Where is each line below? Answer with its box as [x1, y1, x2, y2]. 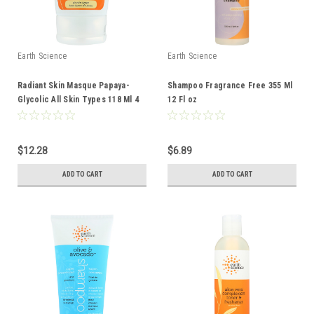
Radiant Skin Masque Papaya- [18, 80, 130, 90]
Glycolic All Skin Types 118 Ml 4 [18, 94, 139, 104]
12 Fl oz [168, 94, 197, 104]
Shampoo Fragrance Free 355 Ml [168, 80, 293, 90]
